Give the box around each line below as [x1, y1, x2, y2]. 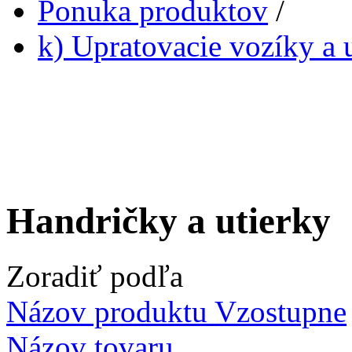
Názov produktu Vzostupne [6, 295, 346, 329]
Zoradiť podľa [6, 259, 183, 294]
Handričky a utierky [6, 200, 331, 241]
